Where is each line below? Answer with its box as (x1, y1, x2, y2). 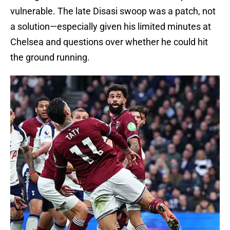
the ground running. (10, 52, 90, 63)
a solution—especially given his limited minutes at (10, 21, 211, 32)
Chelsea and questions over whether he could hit (10, 36, 208, 48)
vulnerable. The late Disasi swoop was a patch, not (10, 6, 216, 17)
